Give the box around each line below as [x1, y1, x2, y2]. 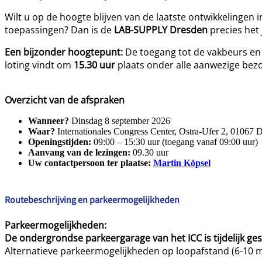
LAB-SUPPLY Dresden [114, 23, 208, 36]
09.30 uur [130, 147, 168, 157]
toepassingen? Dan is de [5, 23, 114, 36]
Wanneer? [28, 115, 69, 126]
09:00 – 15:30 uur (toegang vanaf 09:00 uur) [91, 136, 258, 147]
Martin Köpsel [153, 157, 211, 168]
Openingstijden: [28, 136, 91, 147]
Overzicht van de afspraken [5, 93, 125, 106]
